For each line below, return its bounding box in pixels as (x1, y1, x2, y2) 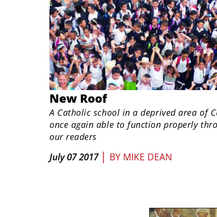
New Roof (49, 90, 107, 106)
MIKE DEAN (123, 151, 172, 163)
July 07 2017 (49, 151, 98, 163)
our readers (49, 131, 97, 142)
